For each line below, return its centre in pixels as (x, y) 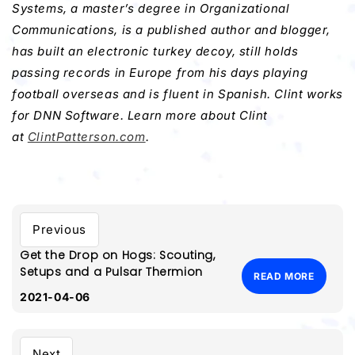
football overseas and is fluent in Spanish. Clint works (178, 94)
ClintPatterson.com (86, 137)
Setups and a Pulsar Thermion (111, 272)
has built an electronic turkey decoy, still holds (155, 52)
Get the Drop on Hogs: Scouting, (118, 256)
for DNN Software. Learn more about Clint (140, 116)
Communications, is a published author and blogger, (172, 30)
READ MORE (284, 277)
